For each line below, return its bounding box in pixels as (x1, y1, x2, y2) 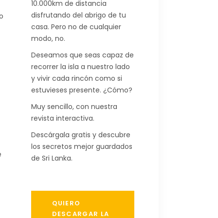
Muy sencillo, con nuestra (31, 101, 117, 111)
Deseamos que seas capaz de (31, 50, 134, 60)
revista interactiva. (31, 113, 94, 123)
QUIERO (52, 198, 81, 208)
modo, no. (31, 33, 65, 43)
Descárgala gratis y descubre (31, 129, 130, 140)
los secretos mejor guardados (31, 141, 132, 151)
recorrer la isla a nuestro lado (31, 61, 130, 72)
